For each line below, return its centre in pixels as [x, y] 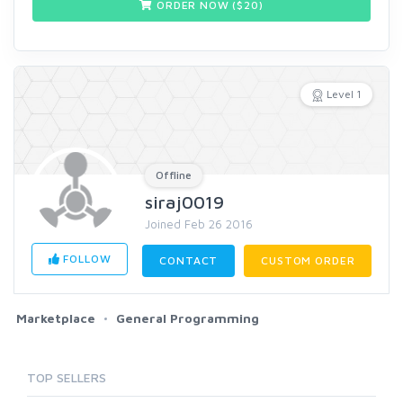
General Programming [188, 318]
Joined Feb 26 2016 [199, 224]
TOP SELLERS [67, 377]
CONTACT [189, 260]
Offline [174, 175]
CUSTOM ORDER [308, 260]
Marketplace [56, 318]
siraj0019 [184, 202]
